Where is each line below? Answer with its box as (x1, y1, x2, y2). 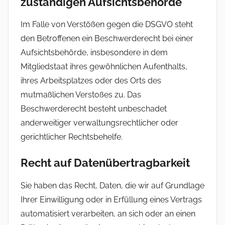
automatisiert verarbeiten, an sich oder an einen (21, 208, 195, 218)
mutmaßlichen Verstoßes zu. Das (21, 90, 141, 100)
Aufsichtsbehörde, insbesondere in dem (21, 48, 168, 58)
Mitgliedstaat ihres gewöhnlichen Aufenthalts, (21, 62, 187, 72)
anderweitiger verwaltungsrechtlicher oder (21, 118, 178, 128)
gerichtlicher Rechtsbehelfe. (21, 132, 123, 142)
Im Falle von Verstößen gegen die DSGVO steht (21, 20, 193, 30)
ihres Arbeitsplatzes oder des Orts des (21, 76, 161, 86)
